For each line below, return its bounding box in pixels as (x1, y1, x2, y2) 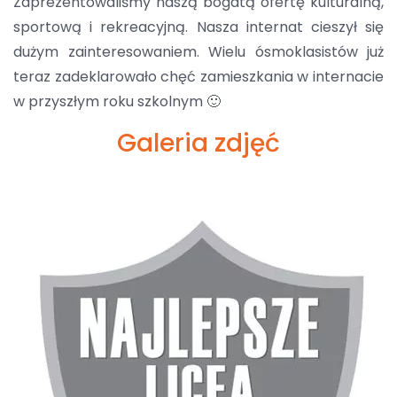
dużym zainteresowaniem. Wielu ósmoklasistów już (13, 42, 384, 63)
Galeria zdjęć (117, 126, 280, 161)
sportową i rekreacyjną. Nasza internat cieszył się (13, 17, 384, 38)
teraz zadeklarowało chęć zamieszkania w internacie (13, 66, 384, 88)
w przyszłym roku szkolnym (13, 91, 203, 113)
